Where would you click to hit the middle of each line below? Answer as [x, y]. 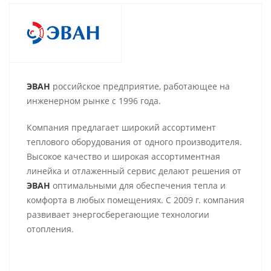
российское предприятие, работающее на [140, 86]
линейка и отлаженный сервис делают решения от [134, 171]
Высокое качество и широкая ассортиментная [123, 156]
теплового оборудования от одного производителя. [134, 142]
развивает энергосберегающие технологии [118, 214]
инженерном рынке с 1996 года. [94, 101]
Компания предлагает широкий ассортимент [121, 127]
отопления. [50, 229]
